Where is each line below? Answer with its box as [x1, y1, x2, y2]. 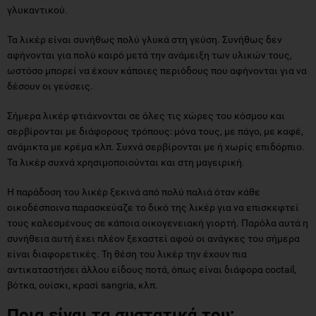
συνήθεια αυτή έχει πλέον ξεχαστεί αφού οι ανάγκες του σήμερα [7, 232, 300, 244]
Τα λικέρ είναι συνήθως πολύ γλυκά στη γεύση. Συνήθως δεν [7, 33, 282, 45]
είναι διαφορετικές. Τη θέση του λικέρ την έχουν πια [7, 248, 247, 260]
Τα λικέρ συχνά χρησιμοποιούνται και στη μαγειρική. [7, 156, 247, 168]
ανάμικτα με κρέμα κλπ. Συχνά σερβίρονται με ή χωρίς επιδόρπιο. [7, 140, 305, 152]
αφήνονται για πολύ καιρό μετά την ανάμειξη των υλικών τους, [7, 49, 292, 61]
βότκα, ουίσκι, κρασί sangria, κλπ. [7, 279, 158, 291]
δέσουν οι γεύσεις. [7, 80, 93, 92]
